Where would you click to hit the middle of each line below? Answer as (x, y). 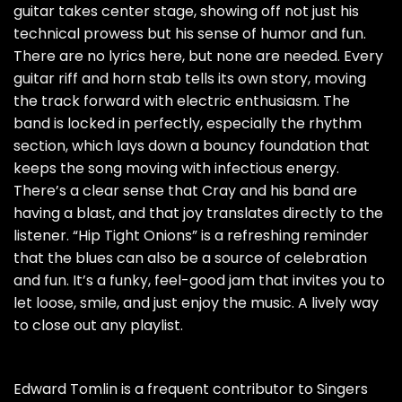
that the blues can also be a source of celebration (190, 258)
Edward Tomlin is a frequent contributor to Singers (191, 389)
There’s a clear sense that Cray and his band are (185, 191)
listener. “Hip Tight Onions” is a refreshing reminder (191, 236)
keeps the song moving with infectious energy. (176, 169)
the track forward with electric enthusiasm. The (182, 101)
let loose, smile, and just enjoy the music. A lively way (196, 303)
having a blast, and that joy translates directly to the (198, 214)
